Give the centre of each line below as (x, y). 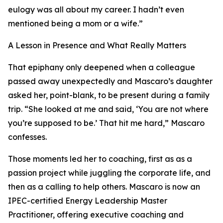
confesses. (27, 137)
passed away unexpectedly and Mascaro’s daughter (110, 81)
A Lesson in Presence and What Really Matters (97, 45)
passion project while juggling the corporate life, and (109, 173)
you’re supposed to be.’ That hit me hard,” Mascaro (106, 123)
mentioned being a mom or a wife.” (75, 23)
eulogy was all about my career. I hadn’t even (96, 9)
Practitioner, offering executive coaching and (96, 215)
